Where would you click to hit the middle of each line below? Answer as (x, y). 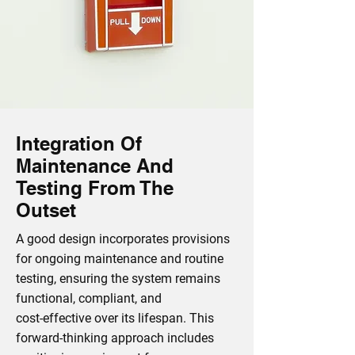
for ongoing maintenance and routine (120, 259)
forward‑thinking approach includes (115, 338)
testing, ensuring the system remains (118, 279)
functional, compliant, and (89, 298)
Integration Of (79, 143)
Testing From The (95, 188)
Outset (46, 210)
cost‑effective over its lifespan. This (115, 318)
